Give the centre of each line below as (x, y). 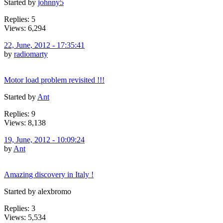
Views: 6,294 (25, 28)
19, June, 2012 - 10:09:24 (44, 139)
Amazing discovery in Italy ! (49, 174)
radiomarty (31, 54)
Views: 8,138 (25, 122)
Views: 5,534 (25, 217)
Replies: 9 (20, 113)
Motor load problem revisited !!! (54, 80)
